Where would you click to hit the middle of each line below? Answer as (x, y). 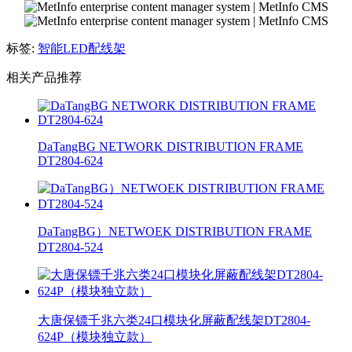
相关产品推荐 (44, 78)
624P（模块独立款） (95, 337)
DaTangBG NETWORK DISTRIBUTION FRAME (170, 147)
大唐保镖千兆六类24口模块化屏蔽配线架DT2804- (174, 321)
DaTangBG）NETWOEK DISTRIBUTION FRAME (175, 232)
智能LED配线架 (82, 49)
